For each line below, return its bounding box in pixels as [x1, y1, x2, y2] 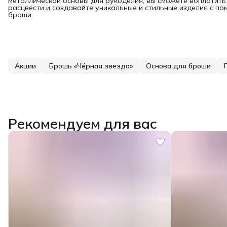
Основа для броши [146, 61, 211, 70]
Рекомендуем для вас [8, 114, 157, 132]
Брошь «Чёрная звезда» [49, 61, 133, 70]
